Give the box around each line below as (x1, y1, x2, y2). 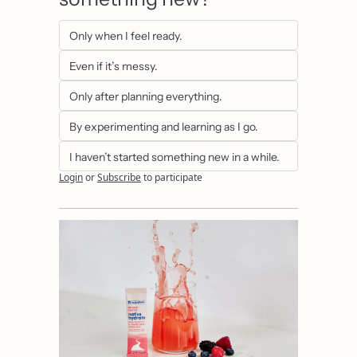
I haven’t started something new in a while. (69, 150, 280, 165)
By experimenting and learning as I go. (69, 120, 258, 135)
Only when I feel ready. (69, 29, 182, 44)
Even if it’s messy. (69, 59, 158, 74)
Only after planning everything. (69, 89, 222, 104)
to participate (143, 171, 202, 185)
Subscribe (97, 171, 141, 185)
